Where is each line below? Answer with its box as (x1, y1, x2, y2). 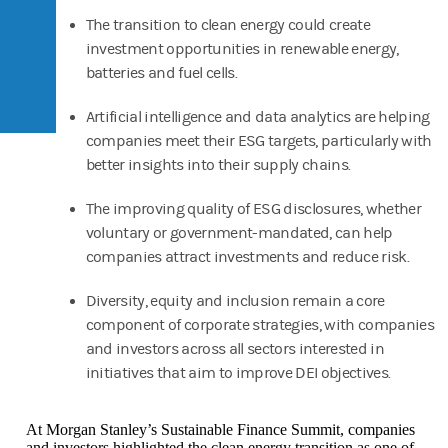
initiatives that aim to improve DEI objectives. (85, 363, 391, 382)
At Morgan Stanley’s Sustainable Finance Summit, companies (26, 420, 415, 438)
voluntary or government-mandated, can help (85, 223, 393, 242)
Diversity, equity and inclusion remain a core (85, 291, 385, 310)
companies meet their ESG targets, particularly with (85, 131, 432, 150)
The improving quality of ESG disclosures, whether (85, 199, 421, 218)
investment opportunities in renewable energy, (85, 39, 399, 58)
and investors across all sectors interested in (85, 339, 384, 358)
